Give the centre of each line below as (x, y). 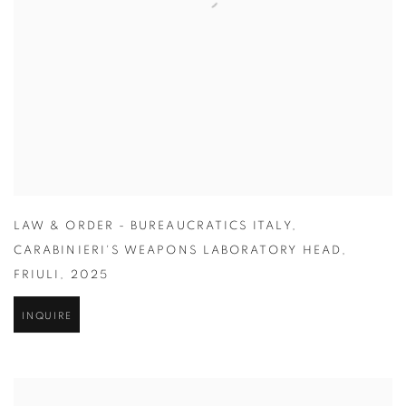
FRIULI (37, 276)
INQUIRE (47, 317)
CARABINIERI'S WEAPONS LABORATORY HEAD (178, 252)
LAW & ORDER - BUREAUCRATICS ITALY (153, 227)
